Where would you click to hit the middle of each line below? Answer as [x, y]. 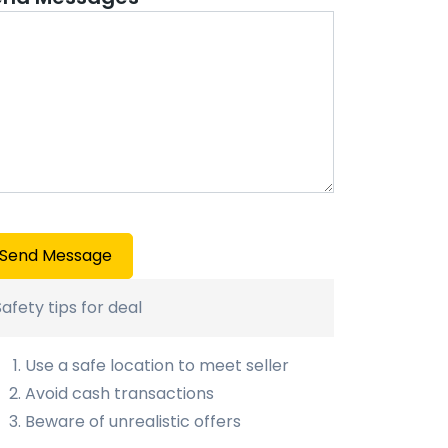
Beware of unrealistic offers [133, 421]
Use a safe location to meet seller [157, 365]
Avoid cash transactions [119, 393]
